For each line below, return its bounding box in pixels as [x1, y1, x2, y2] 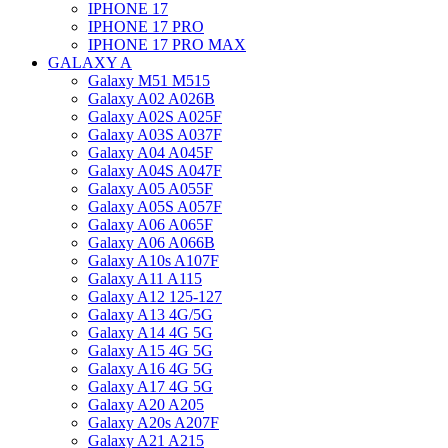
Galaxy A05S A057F [88, 198, 222, 215]
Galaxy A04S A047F [88, 162, 222, 179]
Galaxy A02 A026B [88, 90, 215, 107]
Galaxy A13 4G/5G [88, 306, 213, 323]
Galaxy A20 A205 [88, 396, 204, 413]
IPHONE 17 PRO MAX [88, 36, 246, 53]
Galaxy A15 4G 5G [88, 342, 213, 359]
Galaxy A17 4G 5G [88, 378, 213, 395]
